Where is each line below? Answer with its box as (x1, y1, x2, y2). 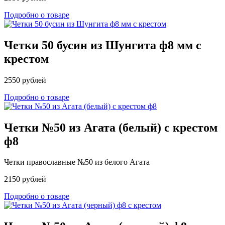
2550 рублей (4, 75, 46, 84)
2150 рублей (4, 175, 46, 184)
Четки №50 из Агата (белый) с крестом (4, 121, 217, 134)
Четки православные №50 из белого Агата (4, 158, 150, 167)
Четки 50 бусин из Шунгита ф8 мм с (4, 38, 201, 52)
